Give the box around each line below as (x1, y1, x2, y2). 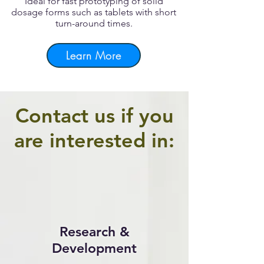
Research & (59, 223, 130, 240)
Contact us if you (15, 103, 174, 128)
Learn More (66, 48, 121, 62)
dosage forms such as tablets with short (11, 6, 176, 18)
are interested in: (14, 128, 174, 153)
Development (52, 240, 137, 256)
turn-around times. (55, 18, 133, 29)
